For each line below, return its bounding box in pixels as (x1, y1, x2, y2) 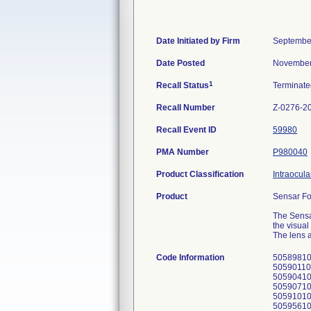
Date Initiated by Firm (156, 36, 240, 46)
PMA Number (156, 147, 209, 157)
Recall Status (156, 81, 209, 90)
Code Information (156, 253, 224, 262)
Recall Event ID (156, 125, 217, 135)
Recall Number (156, 103, 215, 112)
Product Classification (156, 169, 244, 179)
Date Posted (156, 58, 205, 68)
